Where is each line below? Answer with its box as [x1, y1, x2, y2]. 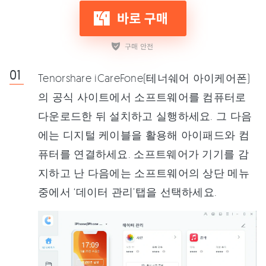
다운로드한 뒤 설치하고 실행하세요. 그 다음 [38, 109, 252, 122]
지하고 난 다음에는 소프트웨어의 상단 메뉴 [38, 166, 249, 179]
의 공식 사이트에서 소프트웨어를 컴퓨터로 [38, 90, 246, 103]
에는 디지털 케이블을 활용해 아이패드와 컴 [38, 128, 249, 141]
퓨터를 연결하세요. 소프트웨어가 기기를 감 [38, 147, 249, 160]
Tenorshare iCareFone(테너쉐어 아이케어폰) [38, 71, 251, 84]
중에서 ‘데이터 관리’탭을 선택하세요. [38, 185, 217, 198]
